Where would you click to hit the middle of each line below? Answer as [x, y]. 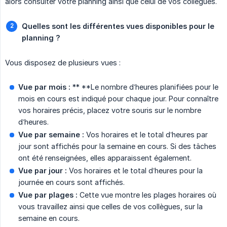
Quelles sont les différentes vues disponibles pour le [118, 26]
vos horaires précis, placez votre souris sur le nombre [110, 110]
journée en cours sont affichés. [71, 182]
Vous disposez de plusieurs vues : [63, 62]
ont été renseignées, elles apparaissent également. [105, 158]
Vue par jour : [43, 170]
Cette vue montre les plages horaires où [147, 195]
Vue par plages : [48, 195]
